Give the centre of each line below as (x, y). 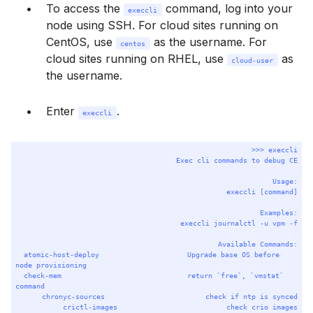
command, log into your (229, 9)
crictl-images (90, 306)
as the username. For (210, 42)
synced (285, 296)
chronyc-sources (73, 296)
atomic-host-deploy (62, 254)
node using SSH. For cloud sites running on (162, 26)
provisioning (62, 264)
